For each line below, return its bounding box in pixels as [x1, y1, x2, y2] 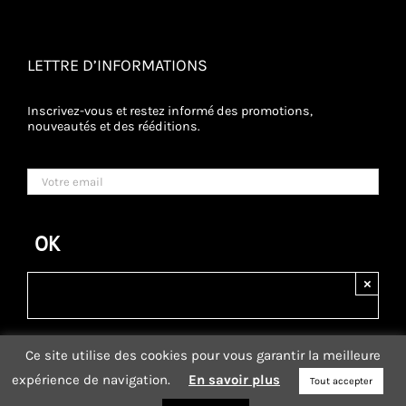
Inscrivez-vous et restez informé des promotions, [27, 102, 313, 119]
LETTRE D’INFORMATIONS [27, 54, 208, 75]
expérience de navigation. [12, 372, 188, 388]
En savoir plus [188, 372, 280, 388]
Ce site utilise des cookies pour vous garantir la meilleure [25, 347, 381, 363]
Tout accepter [310, 375, 372, 387]
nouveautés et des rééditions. [27, 118, 200, 134]
